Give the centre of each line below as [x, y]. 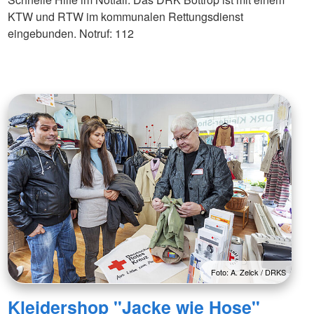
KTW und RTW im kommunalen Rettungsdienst [125, 17]
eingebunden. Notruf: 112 [70, 34]
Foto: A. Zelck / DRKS [248, 272]
